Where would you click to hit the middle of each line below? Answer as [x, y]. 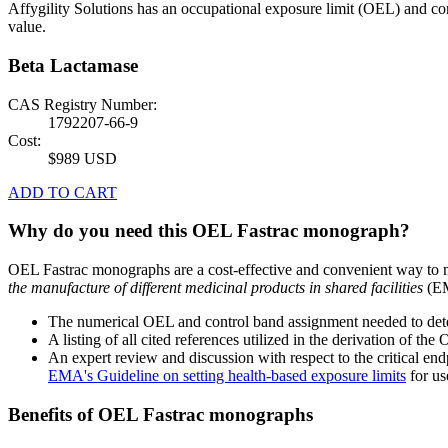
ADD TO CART [62, 192]
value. [27, 27]
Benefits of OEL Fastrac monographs [160, 414]
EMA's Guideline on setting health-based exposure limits [227, 376]
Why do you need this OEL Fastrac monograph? [209, 231]
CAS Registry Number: [82, 104]
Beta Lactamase [73, 66]
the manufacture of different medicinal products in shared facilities [215, 288]
